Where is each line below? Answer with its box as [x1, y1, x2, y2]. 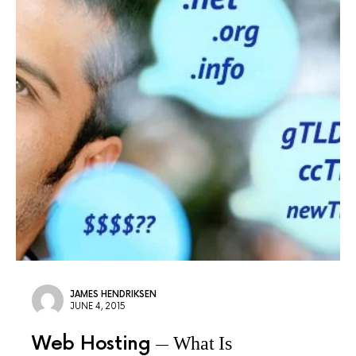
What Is [172, 333, 232, 354]
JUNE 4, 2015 [70, 301, 126, 311]
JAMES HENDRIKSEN [70, 289, 157, 300]
